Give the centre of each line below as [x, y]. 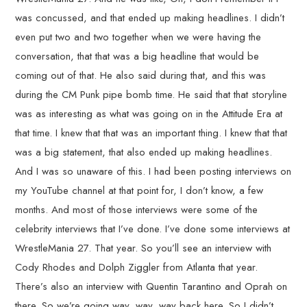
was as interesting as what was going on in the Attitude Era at [149, 114]
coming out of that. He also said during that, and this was [141, 75]
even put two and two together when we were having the [138, 37]
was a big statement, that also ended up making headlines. [144, 152]
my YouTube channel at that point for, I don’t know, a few [139, 191]
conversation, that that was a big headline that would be [137, 56]
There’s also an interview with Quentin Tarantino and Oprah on [151, 286]
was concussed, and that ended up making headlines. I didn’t [150, 18]
